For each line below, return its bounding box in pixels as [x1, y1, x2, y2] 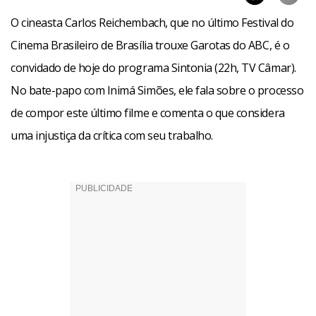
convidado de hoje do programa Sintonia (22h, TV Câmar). [11, 60, 296, 75]
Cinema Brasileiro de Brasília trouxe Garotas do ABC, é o [11, 37, 290, 53]
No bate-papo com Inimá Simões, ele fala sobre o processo [11, 83, 304, 98]
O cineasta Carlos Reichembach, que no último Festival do [11, 15, 294, 30]
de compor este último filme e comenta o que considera [11, 105, 285, 121]
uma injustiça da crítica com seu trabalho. [11, 128, 213, 143]
